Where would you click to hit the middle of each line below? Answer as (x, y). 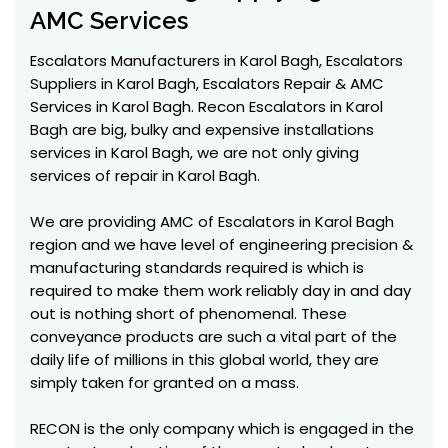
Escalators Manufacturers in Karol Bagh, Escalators (216, 60)
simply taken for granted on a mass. (164, 382)
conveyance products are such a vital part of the (213, 336)
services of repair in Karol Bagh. (145, 175)
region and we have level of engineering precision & (221, 244)
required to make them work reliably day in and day (220, 290)
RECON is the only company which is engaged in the (222, 428)
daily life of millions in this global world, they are (204, 359)
